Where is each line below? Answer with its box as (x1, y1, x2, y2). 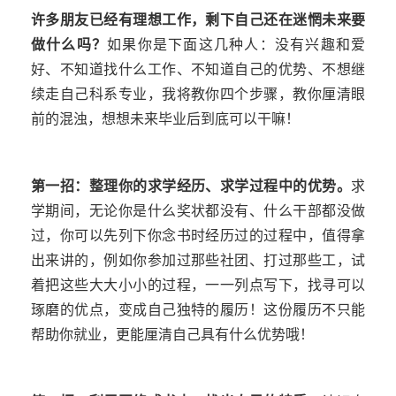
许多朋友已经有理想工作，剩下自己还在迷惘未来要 (31, 12, 365, 28)
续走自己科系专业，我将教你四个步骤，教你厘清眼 (31, 87, 365, 103)
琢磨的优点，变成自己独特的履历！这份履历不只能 (31, 302, 365, 318)
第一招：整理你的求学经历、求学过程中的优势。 (31, 179, 351, 194)
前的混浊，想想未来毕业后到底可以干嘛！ (31, 111, 300, 127)
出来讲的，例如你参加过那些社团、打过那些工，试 (31, 253, 365, 269)
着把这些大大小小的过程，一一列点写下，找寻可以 (31, 278, 365, 293)
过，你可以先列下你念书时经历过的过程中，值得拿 (31, 228, 365, 244)
